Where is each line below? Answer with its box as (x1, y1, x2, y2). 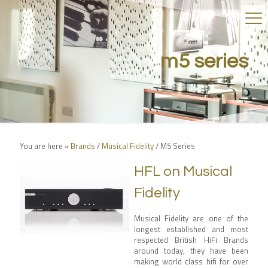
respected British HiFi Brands (133, 234, 248, 246)
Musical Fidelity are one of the (133, 212, 248, 224)
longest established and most (133, 223, 248, 235)
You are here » (20, 140, 71, 152)
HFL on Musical (133, 164, 232, 179)
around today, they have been (133, 245, 248, 257)
